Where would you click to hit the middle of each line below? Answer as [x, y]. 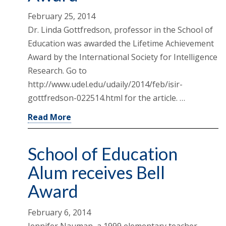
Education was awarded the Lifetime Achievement [121, 43]
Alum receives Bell [96, 172]
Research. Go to [57, 70]
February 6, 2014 [59, 212]
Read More [49, 117]
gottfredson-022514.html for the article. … [106, 98]
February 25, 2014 [62, 16]
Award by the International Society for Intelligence [123, 57]
